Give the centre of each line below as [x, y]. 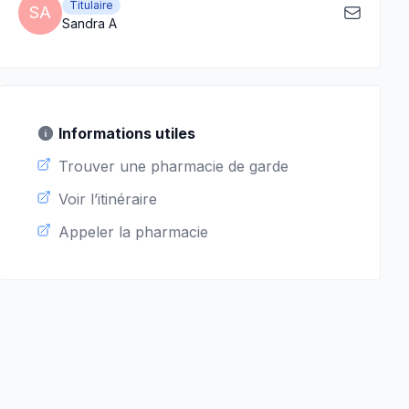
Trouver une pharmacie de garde [173, 166]
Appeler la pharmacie [133, 232]
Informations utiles [127, 133]
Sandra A [89, 23]
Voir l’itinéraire [108, 199]
